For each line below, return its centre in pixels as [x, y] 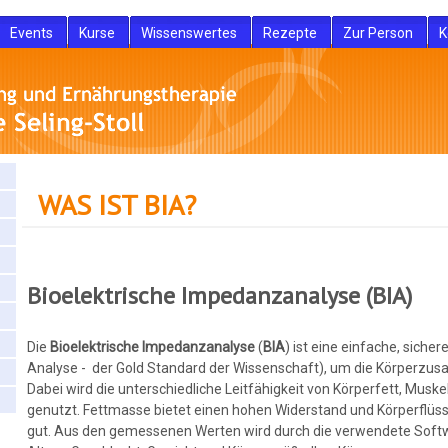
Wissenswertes [189, 33]
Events [31, 33]
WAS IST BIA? [117, 205]
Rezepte [290, 33]
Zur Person [378, 33]
